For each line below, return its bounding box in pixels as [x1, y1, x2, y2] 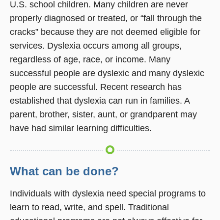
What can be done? [10, 165, 119, 178]
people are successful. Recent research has [10, 82, 182, 92]
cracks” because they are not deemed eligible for [10, 27, 200, 37]
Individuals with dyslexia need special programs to [10, 189, 206, 199]
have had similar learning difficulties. [10, 123, 152, 134]
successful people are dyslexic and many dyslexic [10, 68, 204, 79]
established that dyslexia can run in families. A [10, 96, 190, 106]
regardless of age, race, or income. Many [10, 55, 170, 65]
